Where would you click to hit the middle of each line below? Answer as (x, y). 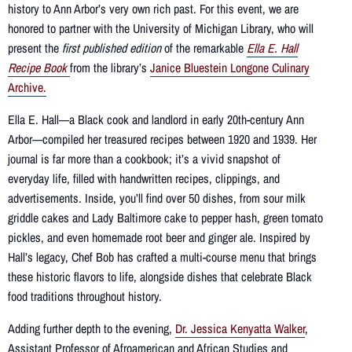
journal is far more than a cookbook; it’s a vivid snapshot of (144, 159)
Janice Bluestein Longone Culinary (230, 68)
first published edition (112, 48)
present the (35, 48)
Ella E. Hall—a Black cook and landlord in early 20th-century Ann (156, 120)
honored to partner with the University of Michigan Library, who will (161, 29)
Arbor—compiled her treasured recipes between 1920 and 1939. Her (162, 139)
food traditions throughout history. (85, 297)
